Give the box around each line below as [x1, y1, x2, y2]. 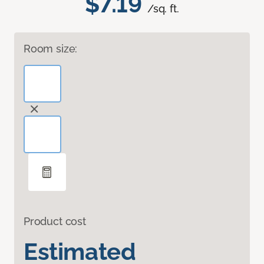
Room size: [24, 42, 78, 55]
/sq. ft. [147, 2, 179, 15]
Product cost [24, 215, 86, 228]
